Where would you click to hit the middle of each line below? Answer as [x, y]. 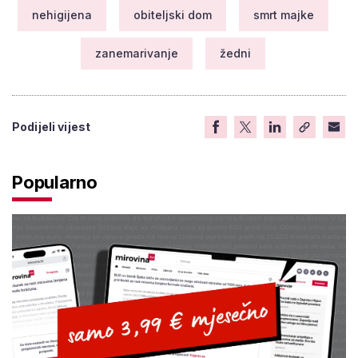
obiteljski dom [172, 14]
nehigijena [62, 14]
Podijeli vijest [52, 126]
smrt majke [283, 14]
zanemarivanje [136, 53]
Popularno [55, 182]
